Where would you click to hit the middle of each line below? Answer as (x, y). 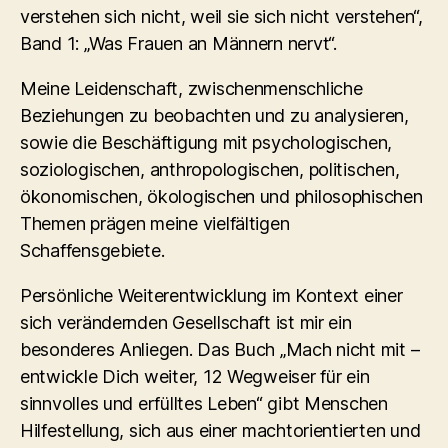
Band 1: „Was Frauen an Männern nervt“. (178, 43)
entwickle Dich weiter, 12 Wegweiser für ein (195, 376)
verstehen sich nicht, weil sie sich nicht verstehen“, (221, 16)
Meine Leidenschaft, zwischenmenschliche (191, 88)
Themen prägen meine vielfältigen (155, 223)
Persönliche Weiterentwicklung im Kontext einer (211, 295)
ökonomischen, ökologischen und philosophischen (221, 196)
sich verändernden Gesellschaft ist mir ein (186, 322)
